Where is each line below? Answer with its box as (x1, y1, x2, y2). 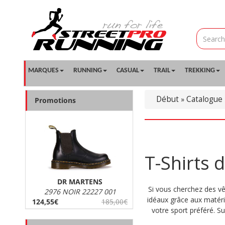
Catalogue (186, 94, 222, 104)
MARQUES (28, 67, 59, 74)
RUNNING (73, 67, 102, 74)
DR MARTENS (57, 177, 102, 186)
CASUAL (117, 67, 139, 74)
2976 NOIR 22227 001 (44, 187, 116, 196)
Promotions (35, 95, 76, 105)
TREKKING (185, 67, 215, 74)
